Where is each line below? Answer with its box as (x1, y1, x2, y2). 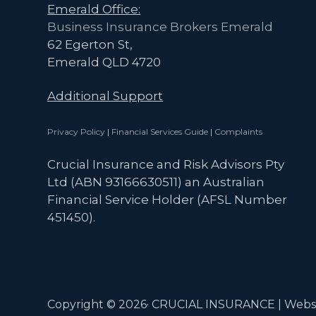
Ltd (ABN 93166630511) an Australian (47, 175, 265, 190)
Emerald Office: (47, 1, 141, 16)
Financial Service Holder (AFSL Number (47, 193, 288, 207)
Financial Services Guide (111, 126, 209, 137)
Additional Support (47, 89, 164, 104)
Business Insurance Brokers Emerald (47, 19, 274, 34)
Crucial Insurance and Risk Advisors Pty (47, 157, 285, 172)
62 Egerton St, (47, 37, 133, 51)
